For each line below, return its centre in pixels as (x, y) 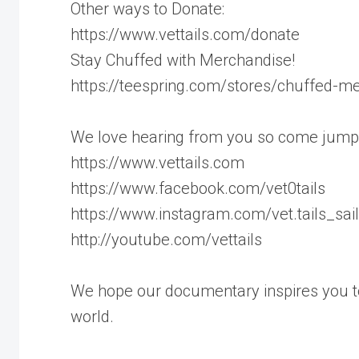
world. (92, 316)
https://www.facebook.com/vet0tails (198, 188)
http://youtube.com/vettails (166, 239)
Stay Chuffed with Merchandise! (183, 60)
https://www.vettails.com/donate (185, 34)
